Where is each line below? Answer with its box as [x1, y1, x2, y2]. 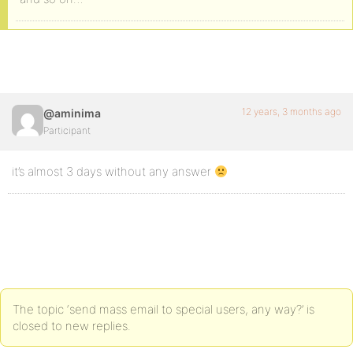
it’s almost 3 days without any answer [12, 164, 214, 179]
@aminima [43, 106, 101, 120]
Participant [43, 124, 91, 136]
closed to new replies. [13, 318, 131, 333]
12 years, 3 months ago [242, 106, 341, 117]
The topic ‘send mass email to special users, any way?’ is [13, 302, 314, 317]
